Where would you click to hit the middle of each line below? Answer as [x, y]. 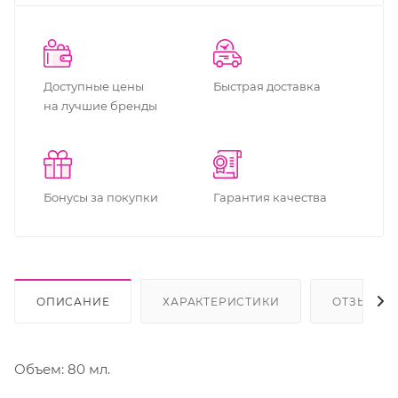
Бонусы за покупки [101, 197]
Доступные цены [94, 86]
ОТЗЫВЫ [361, 301]
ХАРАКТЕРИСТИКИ [221, 301]
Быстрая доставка [267, 86]
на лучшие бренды [100, 106]
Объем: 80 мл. [62, 369]
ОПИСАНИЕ [73, 301]
